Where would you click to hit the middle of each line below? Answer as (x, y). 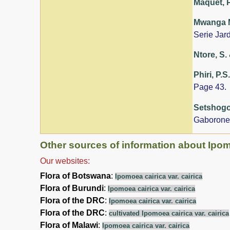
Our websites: (65, 161)
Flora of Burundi (72, 188)
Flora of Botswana (75, 176)
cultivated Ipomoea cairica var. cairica (169, 213)
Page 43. (210, 87)
